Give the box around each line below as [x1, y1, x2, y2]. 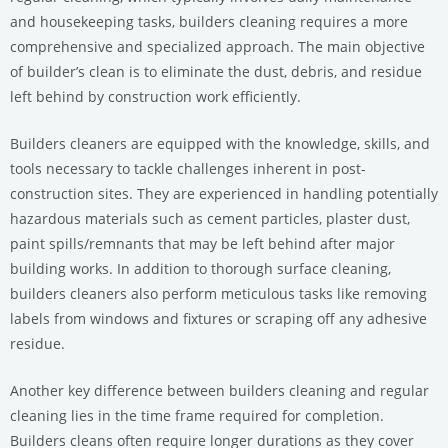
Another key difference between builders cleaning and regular [10, 380, 429, 400]
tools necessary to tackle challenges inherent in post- [10, 158, 366, 178]
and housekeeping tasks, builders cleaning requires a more [10, 12, 408, 32]
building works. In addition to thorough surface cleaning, [10, 258, 391, 278]
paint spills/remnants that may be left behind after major [10, 233, 395, 253]
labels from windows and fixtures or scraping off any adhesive [10, 308, 427, 328]
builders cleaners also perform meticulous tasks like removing [10, 283, 427, 303]
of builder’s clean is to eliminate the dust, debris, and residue [10, 62, 422, 82]
